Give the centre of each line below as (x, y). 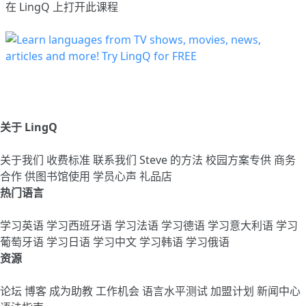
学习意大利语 (242, 226)
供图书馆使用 (59, 177)
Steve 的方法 (172, 160)
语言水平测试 (176, 291)
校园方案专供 (240, 160)
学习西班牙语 (81, 226)
